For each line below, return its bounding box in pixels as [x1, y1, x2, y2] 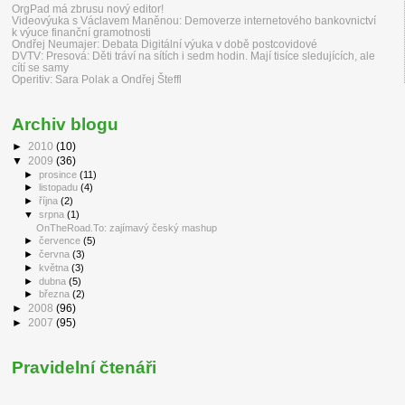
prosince [39, 168, 80, 180]
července [39, 235, 84, 247]
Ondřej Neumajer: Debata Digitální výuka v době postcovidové [12, 37, 317, 50]
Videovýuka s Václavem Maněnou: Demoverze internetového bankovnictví [12, 14, 376, 26]
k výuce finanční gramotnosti [12, 25, 151, 38]
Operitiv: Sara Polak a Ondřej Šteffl [12, 72, 182, 85]
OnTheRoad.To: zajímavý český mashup [36, 221, 218, 233]
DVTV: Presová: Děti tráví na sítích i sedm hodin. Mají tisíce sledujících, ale [12, 49, 375, 61]
